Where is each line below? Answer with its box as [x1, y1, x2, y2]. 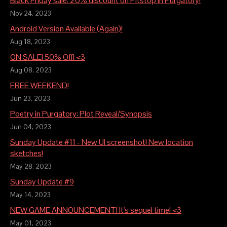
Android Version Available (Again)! [10, 23, 123, 34]
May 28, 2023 [10, 162, 52, 171]
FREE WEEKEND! [10, 80, 69, 91]
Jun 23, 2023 [10, 94, 50, 103]
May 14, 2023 [10, 191, 51, 200]
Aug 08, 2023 [10, 66, 52, 75]
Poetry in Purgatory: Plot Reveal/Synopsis [10, 108, 152, 120]
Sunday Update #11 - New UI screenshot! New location [10, 137, 193, 148]
